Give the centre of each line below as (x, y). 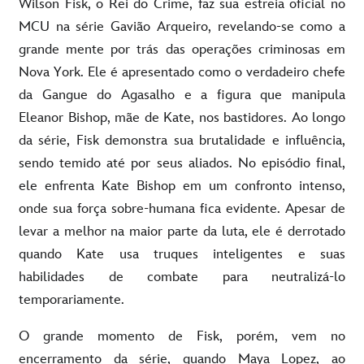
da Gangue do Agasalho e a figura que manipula (182, 95)
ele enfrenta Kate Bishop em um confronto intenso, (182, 186)
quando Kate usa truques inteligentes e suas (182, 254)
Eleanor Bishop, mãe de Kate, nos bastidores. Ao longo (182, 117)
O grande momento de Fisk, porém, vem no (182, 336)
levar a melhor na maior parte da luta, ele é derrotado (182, 231)
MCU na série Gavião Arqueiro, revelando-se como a (182, 26)
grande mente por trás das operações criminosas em (182, 49)
